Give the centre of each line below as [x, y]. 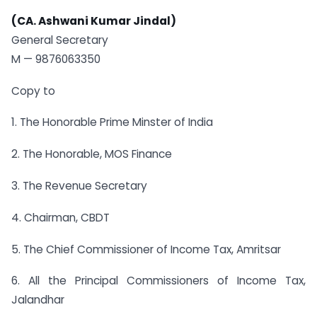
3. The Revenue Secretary [79, 185]
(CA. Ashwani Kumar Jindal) [94, 21]
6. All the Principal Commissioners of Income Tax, [158, 281]
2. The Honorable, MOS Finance [92, 154]
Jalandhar [38, 300]
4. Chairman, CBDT [60, 217]
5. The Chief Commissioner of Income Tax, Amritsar [146, 249]
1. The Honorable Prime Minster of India [112, 122]
